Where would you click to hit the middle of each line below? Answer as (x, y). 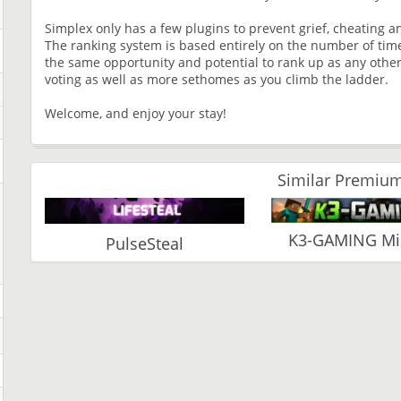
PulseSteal (144, 244)
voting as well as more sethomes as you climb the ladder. (217, 79)
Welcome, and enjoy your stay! (136, 113)
